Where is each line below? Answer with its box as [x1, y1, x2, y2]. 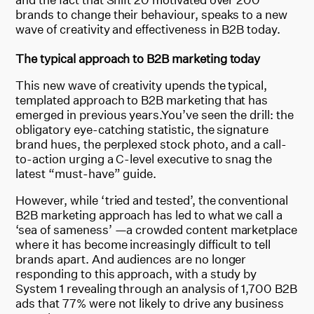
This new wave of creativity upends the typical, [15, 77, 268, 93]
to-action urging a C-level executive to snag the [15, 151, 273, 166]
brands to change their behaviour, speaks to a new [15, 6, 287, 22]
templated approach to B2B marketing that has [15, 92, 268, 107]
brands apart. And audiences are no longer [15, 251, 247, 266]
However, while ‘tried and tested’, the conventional [15, 192, 288, 207]
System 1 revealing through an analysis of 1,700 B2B [15, 280, 297, 296]
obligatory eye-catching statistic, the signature [15, 121, 269, 137]
